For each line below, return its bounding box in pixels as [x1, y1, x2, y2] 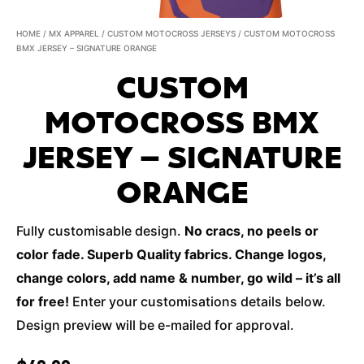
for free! [16, 293, 69, 310]
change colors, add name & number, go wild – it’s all [16, 270, 340, 286]
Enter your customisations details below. [69, 293, 326, 310]
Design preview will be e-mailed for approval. [16, 317, 294, 333]
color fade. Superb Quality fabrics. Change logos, [16, 246, 326, 262]
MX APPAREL [49, 28, 99, 38]
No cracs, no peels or [184, 223, 318, 239]
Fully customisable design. [16, 223, 184, 239]
